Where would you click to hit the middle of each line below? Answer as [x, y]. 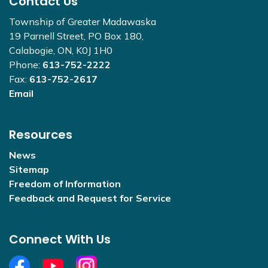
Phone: [26, 65]
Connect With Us [60, 239]
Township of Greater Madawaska [83, 22]
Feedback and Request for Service [90, 198]
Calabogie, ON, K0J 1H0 [61, 50]
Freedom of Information [65, 184]
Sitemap [29, 169]
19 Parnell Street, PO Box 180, [76, 36]
